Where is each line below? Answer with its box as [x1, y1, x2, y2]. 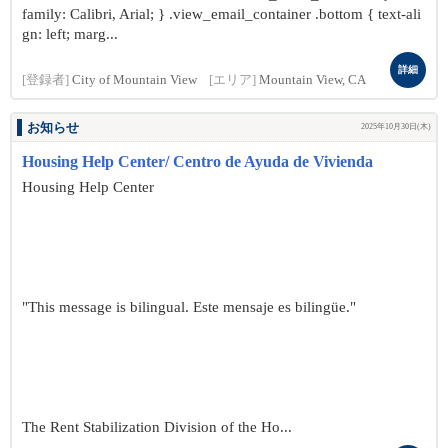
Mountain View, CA [259, 73, 366, 87]
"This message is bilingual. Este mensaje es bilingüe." [22, 299, 356, 315]
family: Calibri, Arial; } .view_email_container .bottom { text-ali [22, 6, 421, 22]
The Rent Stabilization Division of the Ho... [22, 419, 292, 435]
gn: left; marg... [22, 26, 118, 42]
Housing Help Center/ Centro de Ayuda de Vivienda [22, 153, 373, 170]
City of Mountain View [72, 73, 197, 87]
